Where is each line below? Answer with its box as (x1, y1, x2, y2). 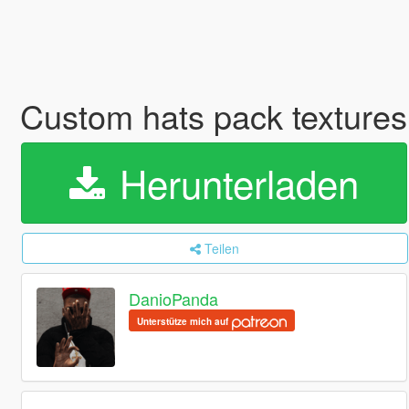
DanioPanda (129, 287, 219, 311)
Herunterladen (108, 155, 359, 210)
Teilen (204, 239, 240, 257)
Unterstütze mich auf (137, 315, 232, 329)
